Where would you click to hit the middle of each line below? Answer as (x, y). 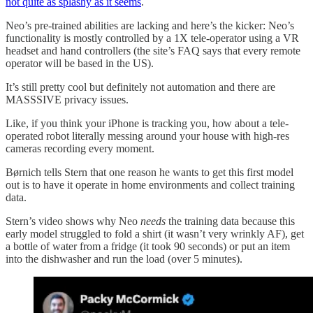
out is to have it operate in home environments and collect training (150, 185)
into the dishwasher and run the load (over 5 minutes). (124, 259)
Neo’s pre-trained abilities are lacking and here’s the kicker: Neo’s (150, 26)
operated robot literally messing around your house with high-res (147, 136)
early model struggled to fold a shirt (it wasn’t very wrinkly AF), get (155, 234)
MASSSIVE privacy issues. (67, 100)
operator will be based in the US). (80, 64)
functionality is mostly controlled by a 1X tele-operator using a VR (152, 38)
